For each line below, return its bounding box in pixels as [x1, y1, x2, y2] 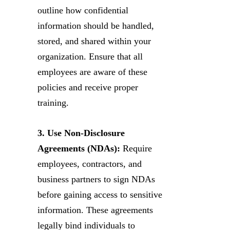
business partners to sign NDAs [37, 174, 155, 184]
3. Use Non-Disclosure [37, 127, 125, 138]
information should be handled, [37, 20, 154, 31]
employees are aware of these [37, 66, 147, 77]
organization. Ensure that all [37, 51, 143, 62]
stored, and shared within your [37, 35, 151, 46]
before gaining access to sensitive [37, 189, 162, 200]
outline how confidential [37, 5, 128, 15]
